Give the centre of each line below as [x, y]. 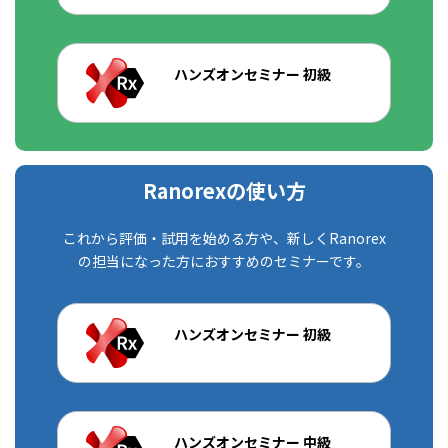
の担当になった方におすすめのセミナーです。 [224, 260]
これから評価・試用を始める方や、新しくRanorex [224, 237]
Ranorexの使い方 [224, 190]
